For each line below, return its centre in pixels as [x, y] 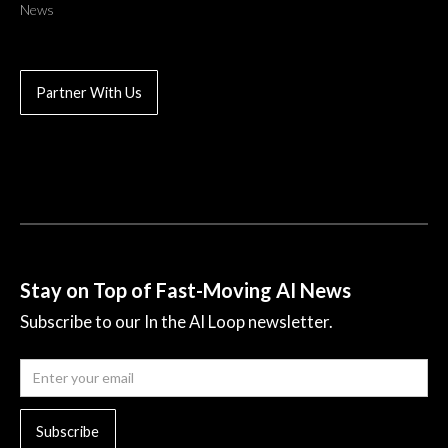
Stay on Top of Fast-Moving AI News [185, 289]
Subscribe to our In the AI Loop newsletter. [176, 321]
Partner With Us [89, 92]
